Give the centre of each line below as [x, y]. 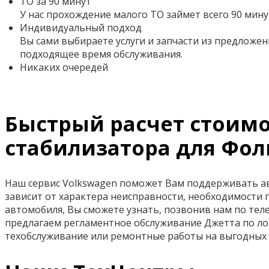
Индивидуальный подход [81, 28]
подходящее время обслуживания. [101, 54]
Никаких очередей [64, 68]
